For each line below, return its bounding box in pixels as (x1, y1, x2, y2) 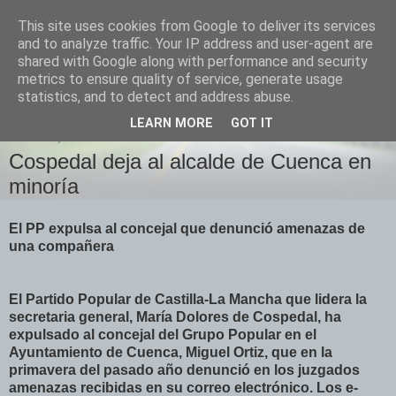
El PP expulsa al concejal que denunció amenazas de (9, 220, 365, 236)
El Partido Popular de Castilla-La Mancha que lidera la (9, 291, 367, 307)
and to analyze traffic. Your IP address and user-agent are (18, 35, 373, 52)
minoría (9, 174, 79, 198)
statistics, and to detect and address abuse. (18, 88, 293, 105)
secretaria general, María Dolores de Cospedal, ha (9, 308, 341, 324)
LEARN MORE (130, 116, 213, 132)
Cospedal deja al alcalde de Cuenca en (9, 149, 371, 173)
